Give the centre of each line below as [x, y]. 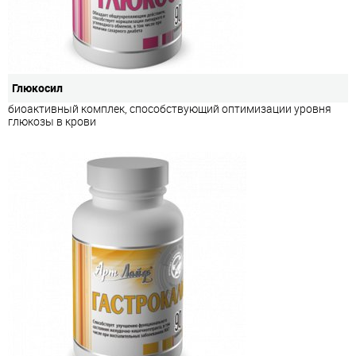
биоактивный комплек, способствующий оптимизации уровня [170, 108]
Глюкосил [37, 87]
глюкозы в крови [52, 121]
